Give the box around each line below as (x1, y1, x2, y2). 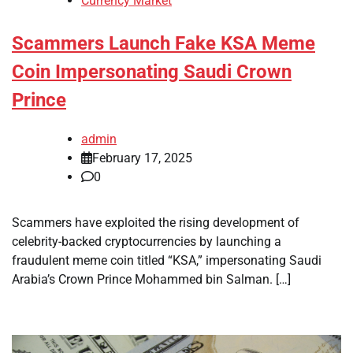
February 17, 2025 (92, 150, 192, 165)
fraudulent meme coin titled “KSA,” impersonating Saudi (12, 252, 321, 268)
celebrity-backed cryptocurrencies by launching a (12, 233, 281, 249)
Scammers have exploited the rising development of (12, 214, 299, 230)
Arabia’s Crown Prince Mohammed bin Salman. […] (12, 271, 291, 287)
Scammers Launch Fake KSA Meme (12, 32, 315, 55)
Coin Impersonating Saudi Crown (12, 61, 292, 84)
